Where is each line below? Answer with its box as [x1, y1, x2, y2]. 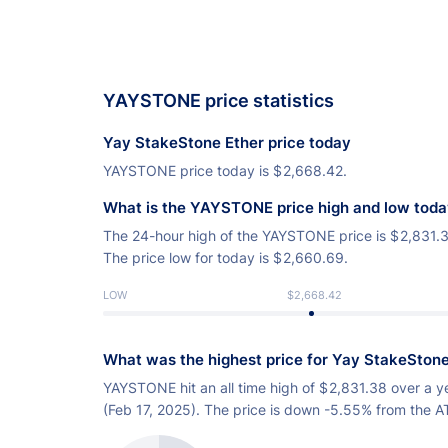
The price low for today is [103, 249, 273, 267]
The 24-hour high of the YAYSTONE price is [103, 227, 390, 245]
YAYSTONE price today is [103, 162, 273, 180]
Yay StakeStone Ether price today [103, 133, 351, 153]
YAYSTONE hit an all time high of [103, 379, 319, 397]
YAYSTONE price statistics [103, 90, 334, 112]
